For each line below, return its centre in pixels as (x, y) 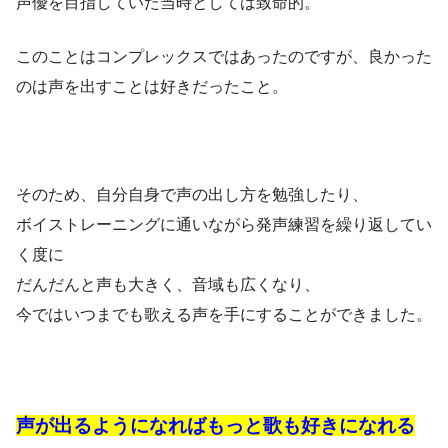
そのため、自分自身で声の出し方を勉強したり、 (192, 195)
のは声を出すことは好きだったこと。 (152, 87)
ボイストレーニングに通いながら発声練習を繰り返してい (224, 225)
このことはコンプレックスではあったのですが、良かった (224, 57)
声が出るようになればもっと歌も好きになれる (215, 426)
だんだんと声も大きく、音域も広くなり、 (168, 285)
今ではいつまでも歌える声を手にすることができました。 (224, 315)
